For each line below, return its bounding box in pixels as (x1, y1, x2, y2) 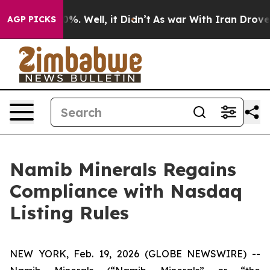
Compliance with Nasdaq (10, 180, 242, 202)
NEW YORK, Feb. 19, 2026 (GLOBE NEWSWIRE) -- (10, 248, 260, 260)
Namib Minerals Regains (10, 158, 236, 181)
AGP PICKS (7, 14, 56, 25)
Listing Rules (10, 201, 129, 224)
